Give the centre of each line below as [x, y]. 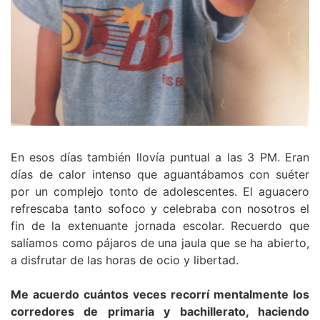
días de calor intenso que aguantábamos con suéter [160, 175]
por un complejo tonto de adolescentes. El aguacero [160, 192]
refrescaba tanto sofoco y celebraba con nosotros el [160, 209]
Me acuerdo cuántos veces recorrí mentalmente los [160, 295]
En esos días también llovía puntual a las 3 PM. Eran [160, 157]
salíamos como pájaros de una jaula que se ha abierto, [160, 243]
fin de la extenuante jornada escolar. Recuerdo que [160, 226]
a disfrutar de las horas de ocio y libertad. [125, 260]
